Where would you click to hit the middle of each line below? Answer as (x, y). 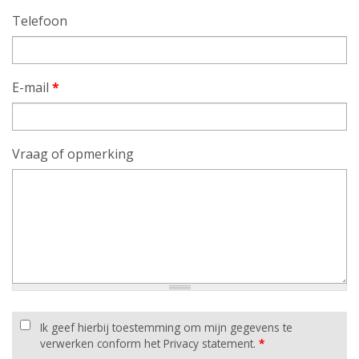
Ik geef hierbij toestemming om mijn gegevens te (166, 327)
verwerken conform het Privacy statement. (149, 343)
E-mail (32, 87)
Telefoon (40, 20)
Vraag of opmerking (73, 153)
